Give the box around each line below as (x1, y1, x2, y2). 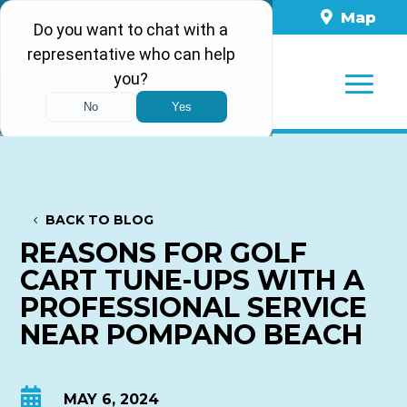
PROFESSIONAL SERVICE (20, 290, 368, 324)
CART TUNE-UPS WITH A (20, 263, 365, 297)
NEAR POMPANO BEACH (20, 317, 363, 352)
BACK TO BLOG (45, 212, 154, 229)
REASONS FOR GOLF (20, 235, 308, 270)
